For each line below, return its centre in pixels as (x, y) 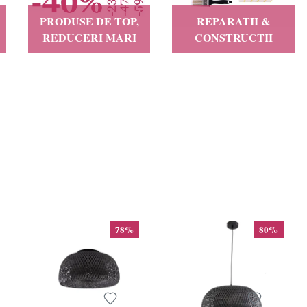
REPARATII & (234, 21)
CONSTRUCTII (233, 37)
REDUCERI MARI (89, 37)
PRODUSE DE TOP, (89, 21)
